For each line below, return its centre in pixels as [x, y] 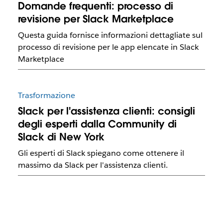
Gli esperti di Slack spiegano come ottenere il [101, 153]
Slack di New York [61, 137]
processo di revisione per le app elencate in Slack [108, 47]
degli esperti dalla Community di [97, 124]
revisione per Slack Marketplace [96, 19]
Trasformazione [46, 95]
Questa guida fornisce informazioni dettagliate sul [110, 35]
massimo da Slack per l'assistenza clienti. [93, 165]
